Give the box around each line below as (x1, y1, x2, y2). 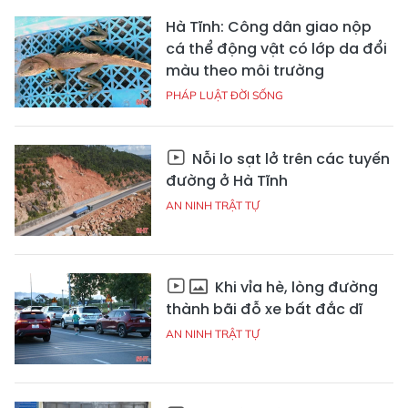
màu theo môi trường (166, 60, 324, 81)
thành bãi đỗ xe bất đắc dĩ (166, 299, 362, 320)
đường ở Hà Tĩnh (166, 170, 288, 191)
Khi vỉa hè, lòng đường (211, 277, 378, 298)
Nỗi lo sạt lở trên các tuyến (189, 148, 390, 169)
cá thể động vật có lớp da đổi (166, 38, 387, 59)
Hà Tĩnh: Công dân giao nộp (166, 16, 372, 37)
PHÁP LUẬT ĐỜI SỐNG (166, 88, 283, 102)
